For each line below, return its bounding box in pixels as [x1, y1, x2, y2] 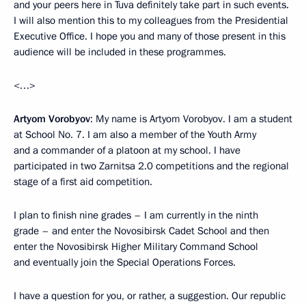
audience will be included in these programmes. [14, 44, 226, 59]
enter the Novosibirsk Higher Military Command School [14, 239, 258, 253]
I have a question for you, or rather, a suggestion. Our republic [14, 288, 286, 303]
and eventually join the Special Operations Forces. [14, 255, 236, 269]
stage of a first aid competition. [14, 174, 152, 189]
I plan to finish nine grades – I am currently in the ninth [14, 208, 258, 222]
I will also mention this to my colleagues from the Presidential [14, 13, 288, 27]
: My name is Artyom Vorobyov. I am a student [90, 111, 292, 126]
